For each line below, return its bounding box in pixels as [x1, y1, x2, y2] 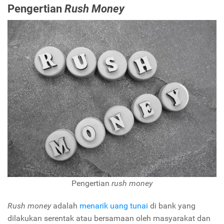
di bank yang [148, 200, 195, 210]
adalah [51, 200, 79, 210]
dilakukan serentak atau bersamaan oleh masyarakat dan [7, 213, 210, 223]
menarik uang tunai [79, 200, 148, 210]
